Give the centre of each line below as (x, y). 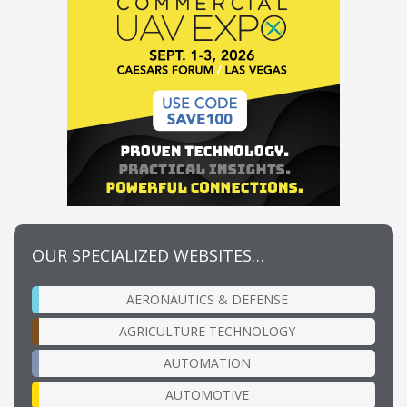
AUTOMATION (207, 362)
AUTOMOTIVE (207, 394)
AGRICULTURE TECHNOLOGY (207, 331)
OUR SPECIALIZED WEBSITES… (148, 255)
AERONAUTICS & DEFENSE (207, 299)
